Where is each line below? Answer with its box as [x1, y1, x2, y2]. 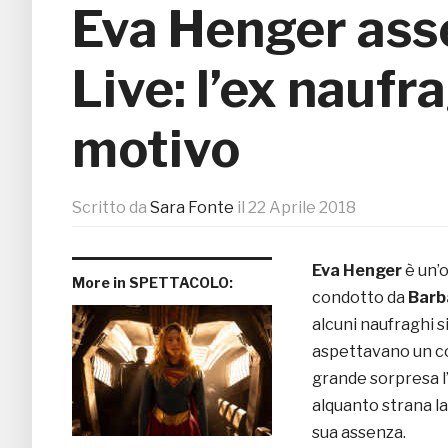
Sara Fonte [150, 198, 234, 218]
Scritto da [72, 198, 150, 218]
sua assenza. [312, 423, 406, 443]
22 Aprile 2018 [248, 198, 356, 218]
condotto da [312, 288, 408, 308]
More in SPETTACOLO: [72, 274, 233, 292]
